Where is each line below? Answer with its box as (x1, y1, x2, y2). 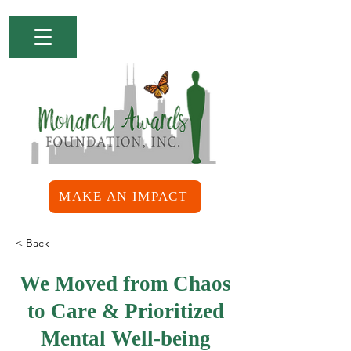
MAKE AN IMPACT (59, 189, 188, 204)
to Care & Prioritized (27, 299, 224, 323)
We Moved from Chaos (20, 272, 231, 295)
